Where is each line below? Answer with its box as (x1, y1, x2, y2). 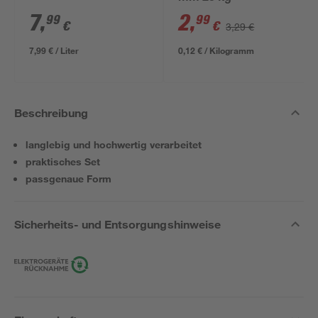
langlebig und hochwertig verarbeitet (26, 138, 202, 150)
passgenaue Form (26, 172, 112, 185)
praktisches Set (26, 155, 101, 168)
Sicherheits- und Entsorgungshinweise (14, 217, 221, 231)
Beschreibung (14, 106, 89, 119)
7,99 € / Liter (29, 45, 79, 56)
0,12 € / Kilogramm (178, 45, 255, 56)
